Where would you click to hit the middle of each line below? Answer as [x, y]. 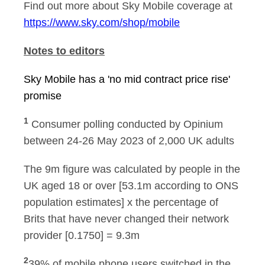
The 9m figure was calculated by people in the [132, 169]
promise [43, 96]
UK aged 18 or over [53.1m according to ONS [131, 186]
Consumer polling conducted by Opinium [127, 124]
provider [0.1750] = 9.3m [82, 235]
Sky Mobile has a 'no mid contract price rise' [127, 79]
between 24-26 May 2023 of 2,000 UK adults [130, 141]
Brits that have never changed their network [126, 219]
